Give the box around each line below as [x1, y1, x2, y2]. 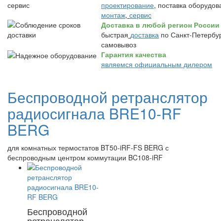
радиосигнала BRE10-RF [7, 103, 181, 124]
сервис [129, 10, 151, 20]
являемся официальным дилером [101, 59, 212, 69]
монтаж [101, 10, 125, 20]
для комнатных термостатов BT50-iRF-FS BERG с [7, 143, 169, 152]
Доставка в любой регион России [101, 20, 220, 30]
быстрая [101, 30, 128, 39]
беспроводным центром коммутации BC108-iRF [7, 152, 163, 162]
